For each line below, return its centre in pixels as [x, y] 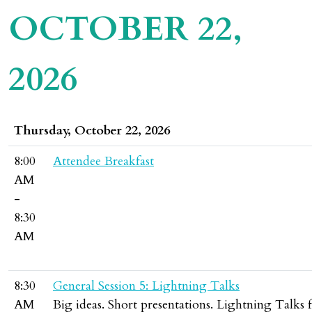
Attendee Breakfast [103, 161]
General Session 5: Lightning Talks [146, 286]
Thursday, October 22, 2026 [92, 131]
